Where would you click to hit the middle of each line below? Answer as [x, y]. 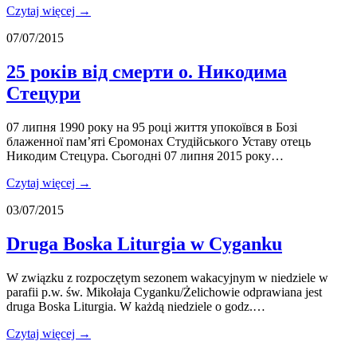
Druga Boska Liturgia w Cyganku [144, 243]
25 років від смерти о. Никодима [147, 72]
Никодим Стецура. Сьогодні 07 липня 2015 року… [145, 156]
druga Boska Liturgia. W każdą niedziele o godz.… [136, 306]
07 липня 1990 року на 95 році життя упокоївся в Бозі [152, 127]
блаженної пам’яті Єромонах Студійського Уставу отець [159, 142]
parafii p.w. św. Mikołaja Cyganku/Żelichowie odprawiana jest [164, 292]
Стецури [43, 94]
